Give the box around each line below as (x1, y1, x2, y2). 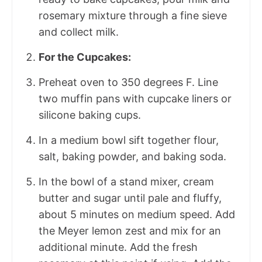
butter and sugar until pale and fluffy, (39, 191, 222, 204)
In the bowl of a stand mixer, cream (39, 175, 214, 188)
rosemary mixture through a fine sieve (39, 9, 227, 22)
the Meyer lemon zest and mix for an (39, 224, 221, 237)
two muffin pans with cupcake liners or (39, 92, 232, 105)
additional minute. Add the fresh (39, 240, 198, 253)
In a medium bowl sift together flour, (39, 133, 219, 146)
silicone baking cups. (39, 108, 141, 121)
